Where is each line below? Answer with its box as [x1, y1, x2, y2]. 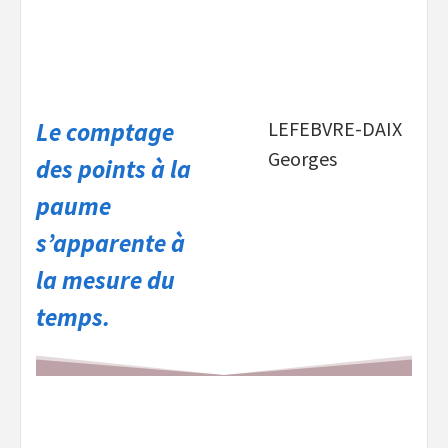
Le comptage [36, 116, 174, 149]
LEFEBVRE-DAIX [268, 116, 402, 142]
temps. [36, 301, 110, 334]
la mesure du [36, 264, 175, 297]
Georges [268, 146, 337, 172]
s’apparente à [36, 227, 185, 260]
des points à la [36, 153, 191, 186]
